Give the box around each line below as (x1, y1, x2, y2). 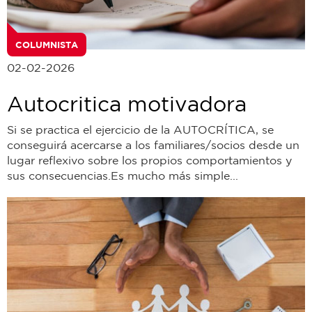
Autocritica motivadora (7, 91, 247, 115)
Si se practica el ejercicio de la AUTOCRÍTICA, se (7, 123, 274, 136)
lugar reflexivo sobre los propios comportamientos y (7, 153, 292, 166)
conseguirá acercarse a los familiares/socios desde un (7, 138, 299, 151)
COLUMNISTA (15, 38, 78, 50)
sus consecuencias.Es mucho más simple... (7, 169, 238, 182)
